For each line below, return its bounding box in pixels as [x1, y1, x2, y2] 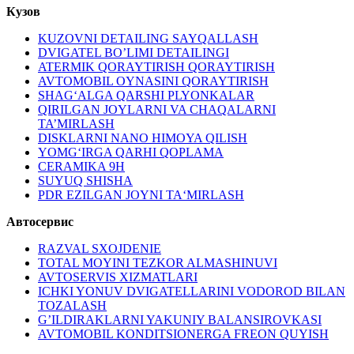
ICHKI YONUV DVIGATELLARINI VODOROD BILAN [38, 284, 345, 299]
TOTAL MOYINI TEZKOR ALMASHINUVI [38, 256, 277, 270]
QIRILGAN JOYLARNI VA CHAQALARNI [38, 103, 276, 117]
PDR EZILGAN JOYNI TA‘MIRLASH [38, 188, 244, 202]
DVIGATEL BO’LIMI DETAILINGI [38, 46, 229, 60]
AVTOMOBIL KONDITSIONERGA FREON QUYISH [38, 327, 329, 341]
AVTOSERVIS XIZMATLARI [38, 270, 198, 284]
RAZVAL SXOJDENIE [38, 242, 161, 256]
